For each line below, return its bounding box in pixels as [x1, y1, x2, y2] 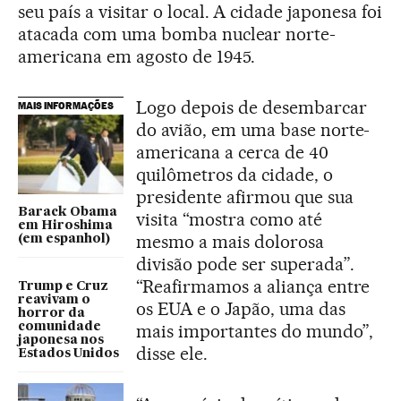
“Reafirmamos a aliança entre [136, 276, 371, 297]
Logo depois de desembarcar [136, 97, 367, 118]
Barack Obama [18, 205, 117, 218]
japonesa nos [18, 333, 104, 346]
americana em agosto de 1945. [18, 46, 256, 67]
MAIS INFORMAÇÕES [18, 99, 114, 112]
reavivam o [18, 293, 90, 306]
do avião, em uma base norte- [136, 119, 371, 141]
